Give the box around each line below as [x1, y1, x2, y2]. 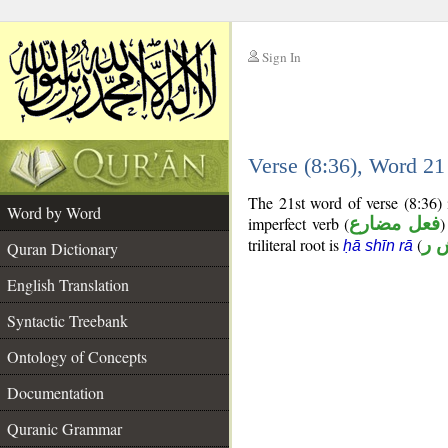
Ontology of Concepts [7, 346, 147, 367]
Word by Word [7, 202, 101, 223]
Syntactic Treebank [7, 310, 128, 331]
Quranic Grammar [7, 418, 122, 439]
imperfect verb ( [248, 213, 350, 234]
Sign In [262, 48, 301, 66]
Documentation [7, 382, 104, 403]
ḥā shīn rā [343, 237, 413, 254]
